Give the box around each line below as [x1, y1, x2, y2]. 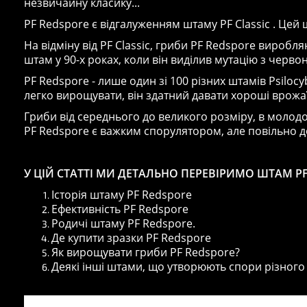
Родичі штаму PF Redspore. [51, 216, 195, 231]
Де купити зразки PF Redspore [51, 230, 211, 245]
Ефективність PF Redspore [51, 201, 188, 217]
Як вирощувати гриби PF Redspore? [51, 245, 240, 260]
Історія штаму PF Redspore [51, 187, 192, 202]
